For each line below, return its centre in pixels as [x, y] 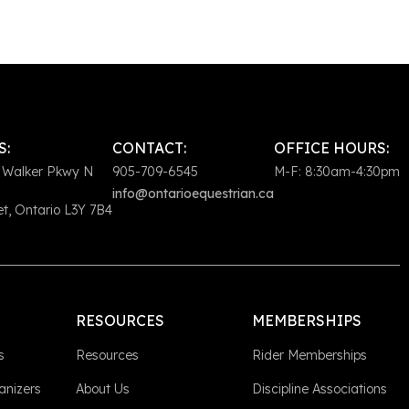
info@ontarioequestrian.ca [193, 194]
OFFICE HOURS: [331, 148]
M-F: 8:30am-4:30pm [337, 172]
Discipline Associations [320, 389]
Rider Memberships [310, 355]
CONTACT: [149, 148]
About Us [102, 389]
